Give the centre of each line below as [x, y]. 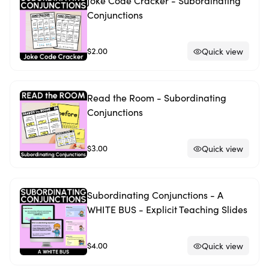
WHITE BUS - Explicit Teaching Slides [167, 209]
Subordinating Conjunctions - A [155, 195]
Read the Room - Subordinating [157, 98]
